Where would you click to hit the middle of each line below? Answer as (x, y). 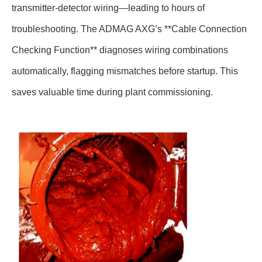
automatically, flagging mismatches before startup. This (125, 71)
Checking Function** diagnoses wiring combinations (120, 50)
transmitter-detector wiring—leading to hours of (108, 8)
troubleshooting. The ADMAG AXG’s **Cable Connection (129, 29)
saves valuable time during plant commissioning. (115, 92)
